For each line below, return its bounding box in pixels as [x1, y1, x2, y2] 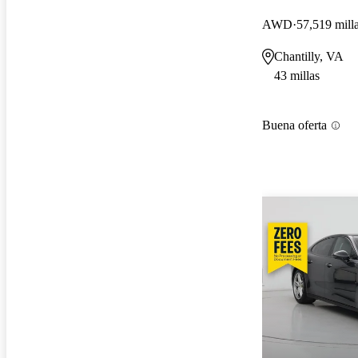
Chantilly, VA [274, 49, 344, 63]
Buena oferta [262, 118, 327, 133]
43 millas [274, 68, 320, 82]
